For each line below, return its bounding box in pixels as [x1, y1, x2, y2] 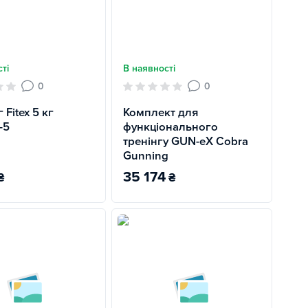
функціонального [123, 120, 218, 134]
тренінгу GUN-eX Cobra [123, 135, 248, 148]
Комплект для [123, 106, 198, 120]
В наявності [123, 63, 175, 74]
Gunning [123, 149, 168, 163]
